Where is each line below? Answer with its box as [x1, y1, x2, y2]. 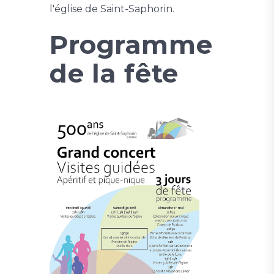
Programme [50, 28, 213, 61]
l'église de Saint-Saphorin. [50, 2, 174, 15]
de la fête [50, 57, 179, 89]
